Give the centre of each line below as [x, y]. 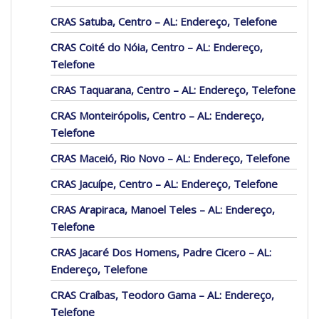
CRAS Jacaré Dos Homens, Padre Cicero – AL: [161, 252]
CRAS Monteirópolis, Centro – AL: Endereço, [157, 116]
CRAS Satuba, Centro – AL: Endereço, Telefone [164, 22]
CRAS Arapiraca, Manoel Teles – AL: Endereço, [163, 210]
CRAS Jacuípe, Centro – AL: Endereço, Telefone [164, 184]
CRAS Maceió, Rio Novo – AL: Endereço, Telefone [170, 158]
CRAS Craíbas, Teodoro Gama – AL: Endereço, [162, 295]
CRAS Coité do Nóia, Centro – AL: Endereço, [157, 47]
